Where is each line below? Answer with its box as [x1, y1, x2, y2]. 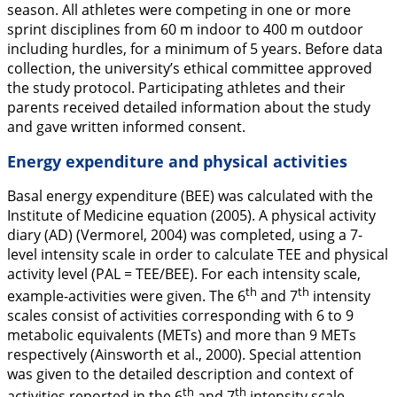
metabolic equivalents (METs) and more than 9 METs [7, 325, 356, 346]
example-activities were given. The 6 [7, 286, 245, 307]
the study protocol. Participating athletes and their [7, 78, 346, 97]
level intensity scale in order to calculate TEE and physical [7, 245, 388, 264]
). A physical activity [247, 206, 376, 225]
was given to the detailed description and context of [7, 364, 353, 385]
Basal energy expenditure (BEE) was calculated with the [7, 186, 373, 206]
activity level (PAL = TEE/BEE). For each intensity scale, [7, 264, 361, 284]
